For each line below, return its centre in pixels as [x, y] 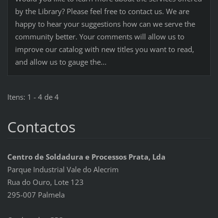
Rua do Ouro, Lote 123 [45, 182]
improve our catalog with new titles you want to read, [104, 49]
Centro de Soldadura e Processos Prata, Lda [86, 156]
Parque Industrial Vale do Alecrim [63, 169]
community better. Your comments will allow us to [100, 36]
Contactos [41, 127]
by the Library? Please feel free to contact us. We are [102, 11]
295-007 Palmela [36, 194]
